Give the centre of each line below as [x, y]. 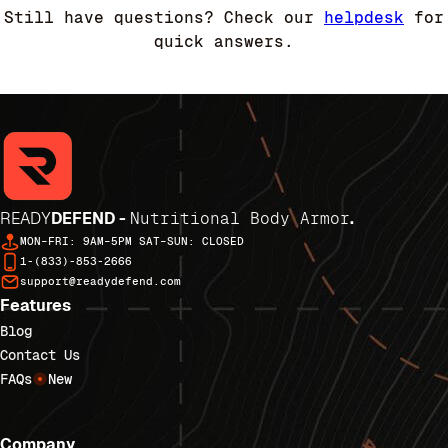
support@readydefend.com [100, 280]
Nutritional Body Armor [240, 218]
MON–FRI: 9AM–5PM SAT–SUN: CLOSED [132, 240]
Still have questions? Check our [164, 17]
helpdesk [364, 17]
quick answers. [224, 41]
